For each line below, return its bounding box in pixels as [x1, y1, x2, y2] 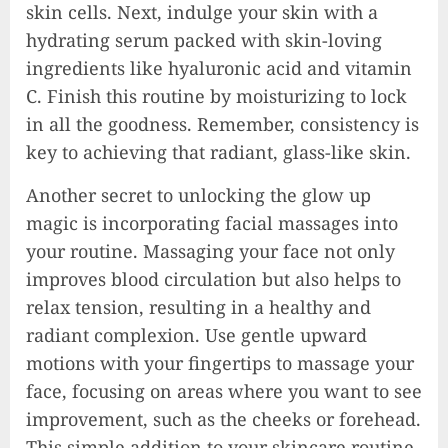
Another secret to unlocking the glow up [26, 182, 371, 207]
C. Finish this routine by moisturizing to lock [26, 83, 407, 108]
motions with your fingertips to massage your [26, 350, 414, 375]
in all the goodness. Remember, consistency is [26, 111, 419, 136]
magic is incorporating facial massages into [26, 210, 398, 235]
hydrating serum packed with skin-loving [26, 27, 382, 52]
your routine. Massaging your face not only [26, 238, 395, 263]
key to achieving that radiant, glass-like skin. [26, 139, 411, 164]
